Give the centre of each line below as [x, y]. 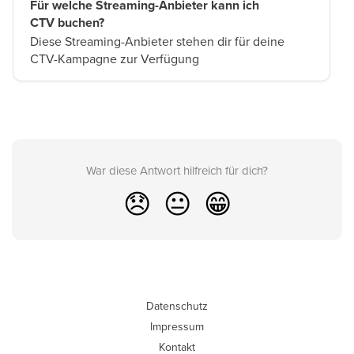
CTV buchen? [67, 23]
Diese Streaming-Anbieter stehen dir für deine [157, 41]
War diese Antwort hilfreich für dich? [177, 170]
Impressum [177, 326]
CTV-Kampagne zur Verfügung [115, 58]
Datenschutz [177, 306]
